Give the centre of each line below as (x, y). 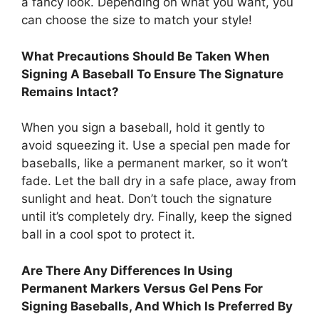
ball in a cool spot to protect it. (108, 235)
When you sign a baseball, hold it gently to (143, 128)
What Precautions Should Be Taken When (146, 56)
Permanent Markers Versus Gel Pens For (142, 288)
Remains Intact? (70, 91)
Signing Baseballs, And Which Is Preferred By (157, 306)
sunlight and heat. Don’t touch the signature (147, 199)
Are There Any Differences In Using (127, 270)
